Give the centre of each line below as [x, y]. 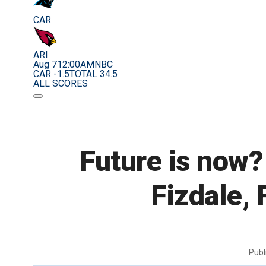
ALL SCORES [61, 84]
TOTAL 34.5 [94, 74]
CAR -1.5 [51, 74]
